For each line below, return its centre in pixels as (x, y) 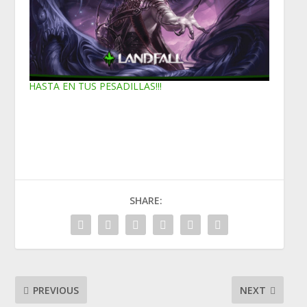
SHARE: (146, 201)
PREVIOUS (56, 290)
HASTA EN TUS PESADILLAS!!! (96, 86)
